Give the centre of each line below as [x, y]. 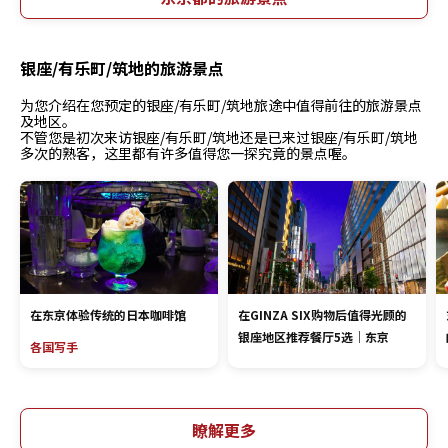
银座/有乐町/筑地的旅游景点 [122, 68]
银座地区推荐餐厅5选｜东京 [313, 336]
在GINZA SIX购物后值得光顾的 [322, 314]
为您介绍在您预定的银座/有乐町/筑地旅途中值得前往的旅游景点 [221, 105]
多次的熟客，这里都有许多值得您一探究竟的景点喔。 [188, 153]
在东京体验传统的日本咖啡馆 [108, 314]
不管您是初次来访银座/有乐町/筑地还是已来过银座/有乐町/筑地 [219, 137]
